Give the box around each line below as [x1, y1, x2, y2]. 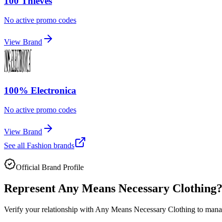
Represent [4, 181, 58, 195]
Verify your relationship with [4, 205, 95, 214]
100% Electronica [4, 85, 76, 96]
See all [4, 141, 27, 150]
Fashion [27, 141, 52, 150]
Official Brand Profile [16, 163, 84, 171]
